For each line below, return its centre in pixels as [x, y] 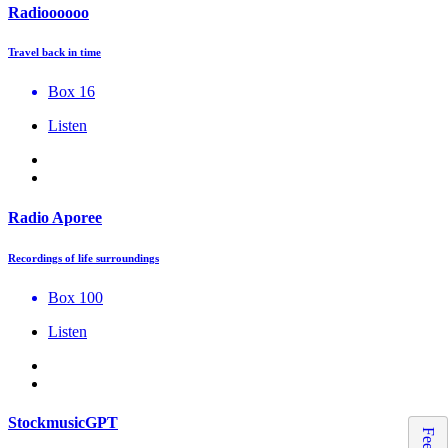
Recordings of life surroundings [83, 257]
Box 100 [75, 297]
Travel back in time [54, 52]
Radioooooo [48, 12]
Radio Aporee [55, 217]
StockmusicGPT [63, 422]
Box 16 [71, 92]
